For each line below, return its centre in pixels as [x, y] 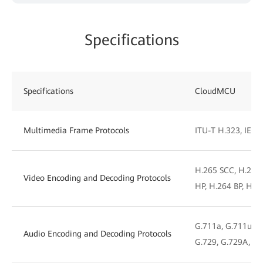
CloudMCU [215, 91]
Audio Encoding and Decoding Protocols [97, 233]
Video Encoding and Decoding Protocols [97, 178]
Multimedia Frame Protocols [76, 130]
